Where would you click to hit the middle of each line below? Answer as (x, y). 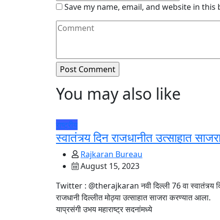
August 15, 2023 (109, 166)
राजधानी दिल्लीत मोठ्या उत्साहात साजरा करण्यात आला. (133, 197)
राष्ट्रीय (67, 125)
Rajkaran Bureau (111, 154)
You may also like (118, 94)
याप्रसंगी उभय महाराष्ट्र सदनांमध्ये (104, 209)
